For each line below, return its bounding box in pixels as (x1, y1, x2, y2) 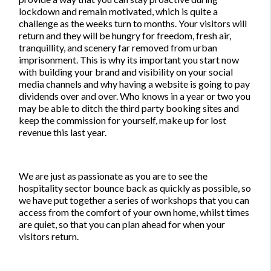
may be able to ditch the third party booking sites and (19, 102, 239, 114)
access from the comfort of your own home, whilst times (19, 206, 249, 218)
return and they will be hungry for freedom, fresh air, (19, 29, 231, 41)
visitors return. (19, 230, 79, 242)
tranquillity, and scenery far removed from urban (19, 41, 217, 53)
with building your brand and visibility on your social (19, 65, 233, 77)
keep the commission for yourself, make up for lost (19, 114, 226, 126)
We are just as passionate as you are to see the (19, 169, 207, 181)
